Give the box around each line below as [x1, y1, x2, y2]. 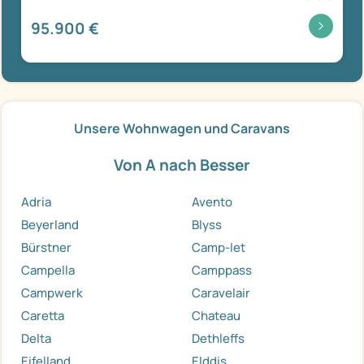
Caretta [21, 306, 64, 324]
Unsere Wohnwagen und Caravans [74, 119, 290, 137]
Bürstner [21, 238, 71, 256]
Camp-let [192, 238, 245, 256]
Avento [192, 193, 232, 210]
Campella [21, 261, 75, 279]
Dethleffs [192, 329, 245, 347]
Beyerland [21, 215, 79, 233]
